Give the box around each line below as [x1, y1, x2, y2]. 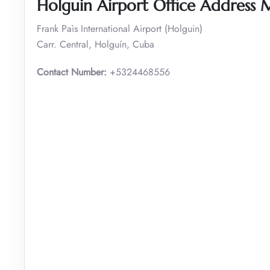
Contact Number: [37, 64, 107, 79]
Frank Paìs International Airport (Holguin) [37, 21, 202, 36]
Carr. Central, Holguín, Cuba [37, 37, 154, 51]
